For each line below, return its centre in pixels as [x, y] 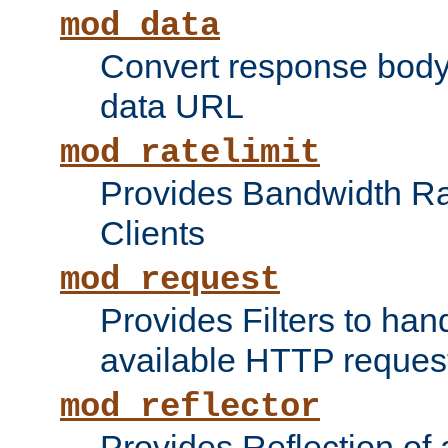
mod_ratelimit [190, 153]
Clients [152, 233]
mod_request [170, 280]
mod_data [140, 26]
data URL [172, 106]
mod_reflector [190, 407]
